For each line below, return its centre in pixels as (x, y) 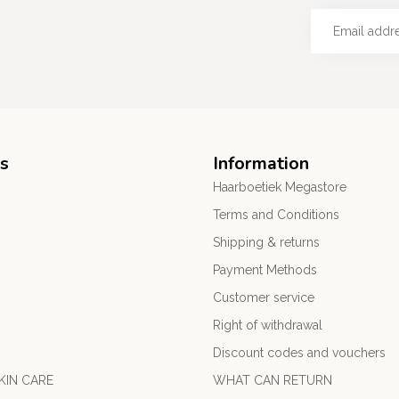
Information (261, 163)
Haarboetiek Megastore (280, 187)
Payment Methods (265, 269)
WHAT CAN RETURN (273, 380)
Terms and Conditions (276, 214)
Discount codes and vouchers (299, 352)
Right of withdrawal (268, 325)
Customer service (264, 297)
